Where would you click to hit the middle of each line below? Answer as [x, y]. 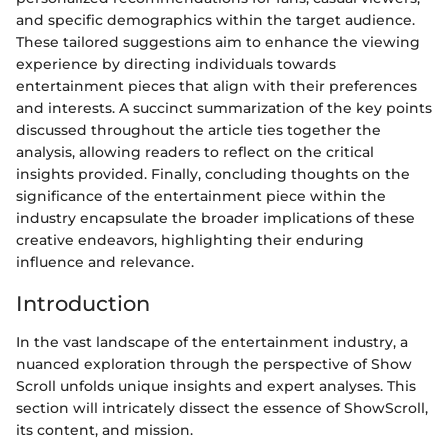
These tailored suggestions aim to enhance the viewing [218, 42]
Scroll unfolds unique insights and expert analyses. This [216, 385]
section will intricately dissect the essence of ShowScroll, [222, 407]
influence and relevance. [105, 262]
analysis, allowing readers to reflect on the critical [195, 152]
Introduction [83, 304]
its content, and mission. [104, 429]
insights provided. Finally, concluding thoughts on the [213, 174]
